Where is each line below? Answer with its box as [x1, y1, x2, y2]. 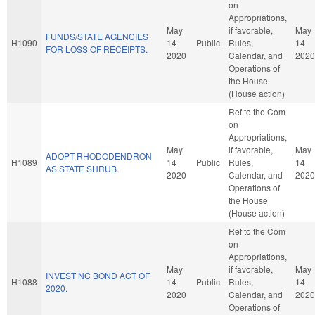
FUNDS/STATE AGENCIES [46, 30, 148, 42]
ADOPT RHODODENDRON [46, 149, 152, 162]
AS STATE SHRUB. [46, 162, 119, 174]
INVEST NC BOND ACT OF [46, 269, 150, 281]
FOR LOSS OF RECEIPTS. [46, 42, 148, 55]
